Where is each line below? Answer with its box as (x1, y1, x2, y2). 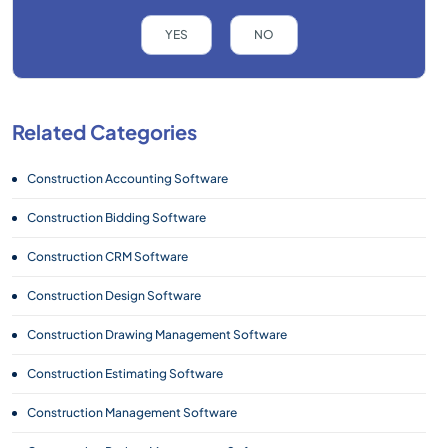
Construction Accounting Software (27, 171, 228, 186)
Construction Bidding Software (27, 210, 206, 225)
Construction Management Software (27, 405, 237, 420)
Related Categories (12, 119, 197, 144)
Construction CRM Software (27, 249, 188, 264)
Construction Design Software (27, 288, 201, 303)
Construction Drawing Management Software (27, 327, 287, 342)
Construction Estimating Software (27, 366, 223, 381)
